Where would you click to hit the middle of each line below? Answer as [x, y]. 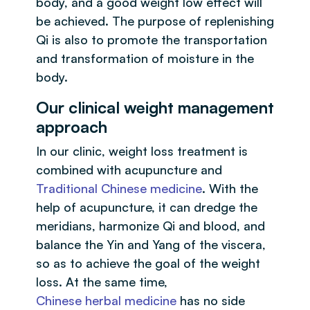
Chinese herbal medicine [106, 300]
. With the [230, 188]
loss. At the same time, [102, 282]
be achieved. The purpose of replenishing [155, 21]
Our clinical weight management [155, 107]
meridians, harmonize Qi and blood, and [151, 226]
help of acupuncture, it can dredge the [147, 207]
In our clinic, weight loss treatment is [142, 151]
